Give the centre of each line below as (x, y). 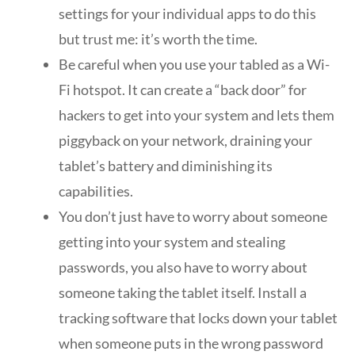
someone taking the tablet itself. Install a (183, 292)
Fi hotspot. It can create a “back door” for (183, 89)
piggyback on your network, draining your (185, 140)
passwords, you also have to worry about (183, 267)
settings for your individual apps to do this (187, 13)
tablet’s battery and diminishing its (166, 165)
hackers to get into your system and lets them (197, 115)
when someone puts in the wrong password (191, 343)
